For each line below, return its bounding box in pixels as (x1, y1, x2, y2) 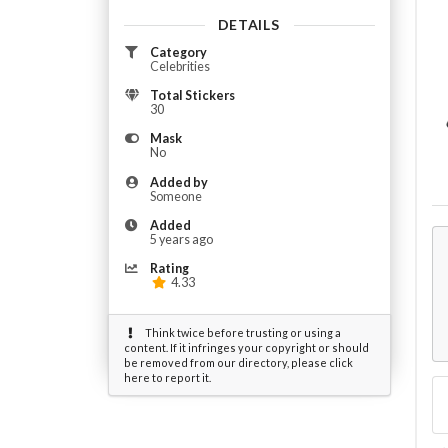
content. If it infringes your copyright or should (123, 341, 369, 355)
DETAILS (217, 15, 280, 33)
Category (149, 44, 207, 60)
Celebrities (149, 58, 210, 74)
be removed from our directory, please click (123, 356, 353, 370)
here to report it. (123, 371, 211, 385)
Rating (149, 261, 189, 277)
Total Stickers (149, 87, 235, 103)
